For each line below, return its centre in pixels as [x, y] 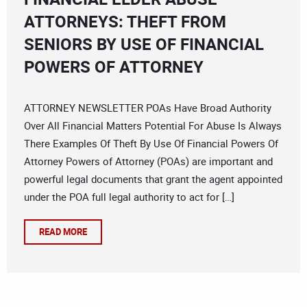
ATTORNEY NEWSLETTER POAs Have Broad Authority [148, 108]
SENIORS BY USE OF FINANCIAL [144, 44]
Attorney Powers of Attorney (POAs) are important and [148, 161]
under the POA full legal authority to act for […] [129, 197]
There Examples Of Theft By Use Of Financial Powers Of [151, 144]
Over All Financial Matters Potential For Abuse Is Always [153, 126]
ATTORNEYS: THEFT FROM [125, 22]
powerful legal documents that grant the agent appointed [153, 179]
